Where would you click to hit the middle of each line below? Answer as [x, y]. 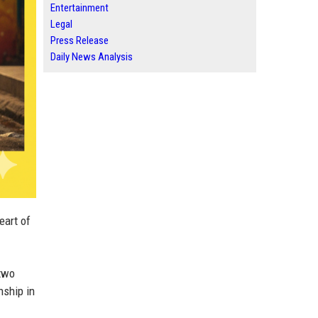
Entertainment [79, 8]
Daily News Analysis [92, 57]
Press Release [79, 40]
